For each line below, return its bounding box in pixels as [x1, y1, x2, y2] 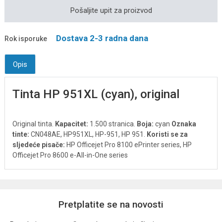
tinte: [12, 130, 29, 139]
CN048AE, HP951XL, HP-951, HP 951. [29, 130, 147, 139]
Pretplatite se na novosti [58, 198, 164, 210]
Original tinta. [12, 120, 55, 128]
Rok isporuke [4, 35, 47, 43]
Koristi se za [147, 130, 188, 139]
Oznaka [171, 120, 196, 128]
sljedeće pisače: [12, 141, 66, 149]
